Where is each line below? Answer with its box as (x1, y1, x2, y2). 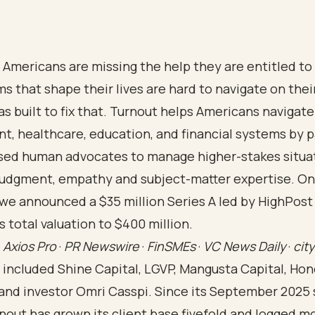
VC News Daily (203, 238, 285, 255)
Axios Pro (3, 238, 56, 255)
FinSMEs (147, 238, 195, 255)
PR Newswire (64, 238, 139, 255)
